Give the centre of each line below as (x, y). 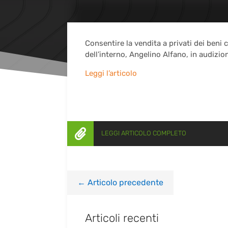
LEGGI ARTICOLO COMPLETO (144, 133)
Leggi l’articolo (111, 73)
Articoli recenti (122, 218)
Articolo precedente (125, 183)
